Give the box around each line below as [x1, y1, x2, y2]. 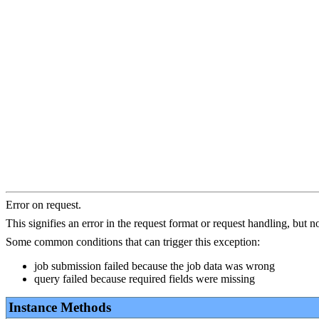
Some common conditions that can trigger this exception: [6, 236, 260, 248]
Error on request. [6, 199, 81, 211]
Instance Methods [9, 300, 111, 315]
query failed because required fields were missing [34, 273, 255, 285]
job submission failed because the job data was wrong [34, 260, 275, 272]
